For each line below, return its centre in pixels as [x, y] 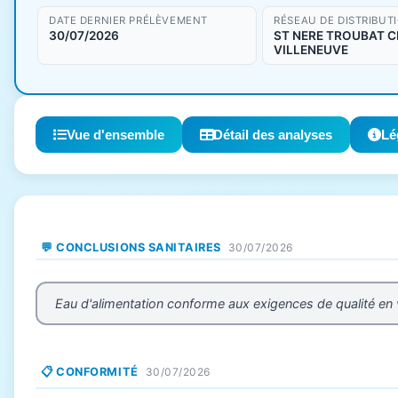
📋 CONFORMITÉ [90, 371]
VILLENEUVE [311, 49]
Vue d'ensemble [115, 134]
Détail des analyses [273, 134]
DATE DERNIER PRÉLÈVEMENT [128, 20]
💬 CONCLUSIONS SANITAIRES [131, 247]
